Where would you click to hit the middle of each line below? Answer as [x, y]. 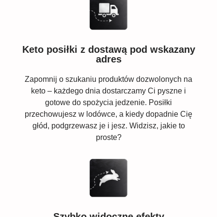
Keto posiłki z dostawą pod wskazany [108, 49]
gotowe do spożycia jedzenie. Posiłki [108, 102]
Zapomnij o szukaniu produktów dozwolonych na [108, 79]
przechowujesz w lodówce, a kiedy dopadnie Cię [108, 114]
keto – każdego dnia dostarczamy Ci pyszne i [108, 91]
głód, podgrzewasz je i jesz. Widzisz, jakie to [108, 125]
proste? [108, 137]
